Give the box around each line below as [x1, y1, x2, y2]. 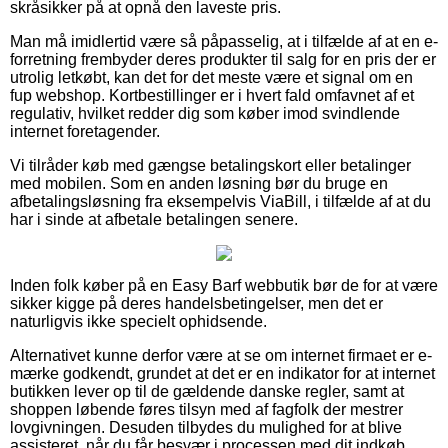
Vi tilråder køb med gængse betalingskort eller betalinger [10, 156, 411, 174]
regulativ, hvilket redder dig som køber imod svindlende [10, 104, 400, 122]
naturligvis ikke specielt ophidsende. [10, 312, 267, 330]
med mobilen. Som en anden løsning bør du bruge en [10, 174, 388, 192]
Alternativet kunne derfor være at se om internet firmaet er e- [10, 346, 432, 364]
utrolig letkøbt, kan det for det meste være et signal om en [10, 68, 413, 86]
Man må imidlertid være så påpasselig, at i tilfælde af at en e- [10, 32, 438, 50]
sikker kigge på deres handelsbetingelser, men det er [10, 294, 383, 312]
